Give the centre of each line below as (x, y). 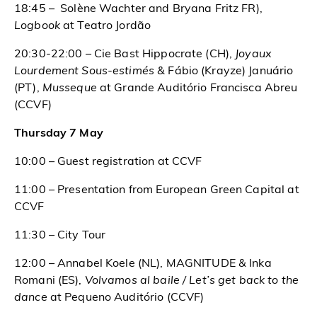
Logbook (37, 26)
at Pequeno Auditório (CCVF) (126, 298)
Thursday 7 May (59, 133)
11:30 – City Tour (60, 235)
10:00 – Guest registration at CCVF (108, 162)
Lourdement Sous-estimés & (91, 71)
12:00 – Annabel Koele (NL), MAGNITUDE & (132, 264)
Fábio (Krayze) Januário (231, 71)
